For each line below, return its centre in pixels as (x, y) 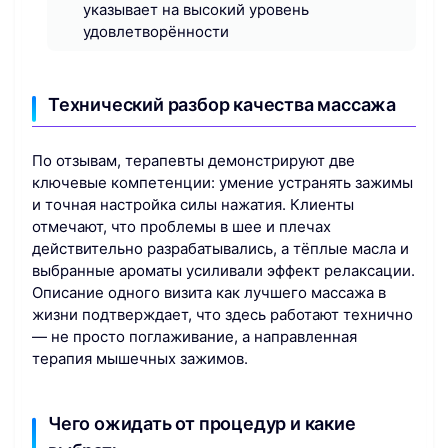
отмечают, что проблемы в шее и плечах (181, 226)
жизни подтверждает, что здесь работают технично (222, 314)
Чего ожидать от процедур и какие (202, 423)
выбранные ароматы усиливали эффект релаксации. (223, 270)
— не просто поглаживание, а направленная (194, 336)
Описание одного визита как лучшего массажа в (209, 292)
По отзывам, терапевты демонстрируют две (193, 160)
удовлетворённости (156, 32)
